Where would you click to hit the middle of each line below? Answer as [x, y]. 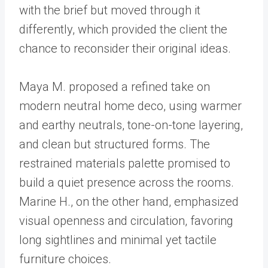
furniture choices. [65, 259]
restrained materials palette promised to [125, 164]
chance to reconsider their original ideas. [125, 49]
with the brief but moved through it [110, 10]
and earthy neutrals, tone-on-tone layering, [131, 125]
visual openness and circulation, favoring [126, 221]
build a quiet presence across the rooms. [127, 183]
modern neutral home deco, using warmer [130, 106]
